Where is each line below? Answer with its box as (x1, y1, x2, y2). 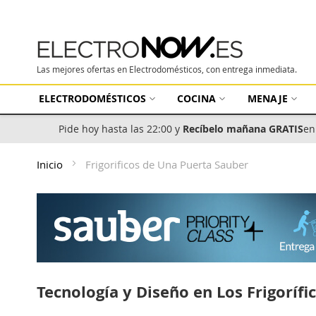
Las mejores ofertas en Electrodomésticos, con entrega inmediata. (37, 63, 297, 75)
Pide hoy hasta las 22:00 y (59, 122, 183, 135)
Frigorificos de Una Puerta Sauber (85, 157, 248, 171)
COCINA (177, 92, 217, 105)
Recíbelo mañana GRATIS (183, 122, 303, 135)
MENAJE (247, 92, 288, 105)
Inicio (37, 157, 66, 171)
